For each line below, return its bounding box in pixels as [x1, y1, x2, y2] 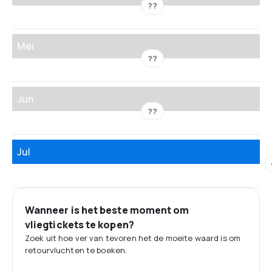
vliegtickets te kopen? [25, 218, 134, 231]
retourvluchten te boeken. [25, 245, 127, 256]
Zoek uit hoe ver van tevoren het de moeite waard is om [25, 233, 241, 243]
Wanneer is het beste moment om [25, 203, 189, 217]
